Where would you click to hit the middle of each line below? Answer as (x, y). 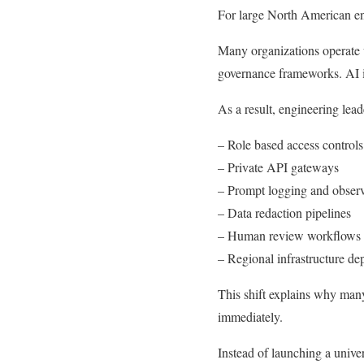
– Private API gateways (278, 167)
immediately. (250, 317)
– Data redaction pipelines (284, 213)
